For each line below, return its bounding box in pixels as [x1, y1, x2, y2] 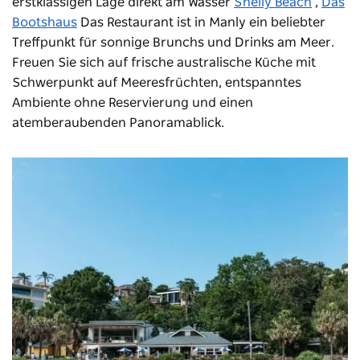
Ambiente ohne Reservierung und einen [12, 96, 253, 109]
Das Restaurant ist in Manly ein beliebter [80, 15, 325, 29]
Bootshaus [12, 15, 77, 29]
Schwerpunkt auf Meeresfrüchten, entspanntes [12, 76, 301, 89]
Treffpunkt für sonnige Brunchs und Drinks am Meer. [12, 35, 334, 49]
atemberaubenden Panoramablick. [12, 116, 224, 129]
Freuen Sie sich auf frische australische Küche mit [12, 55, 316, 69]
